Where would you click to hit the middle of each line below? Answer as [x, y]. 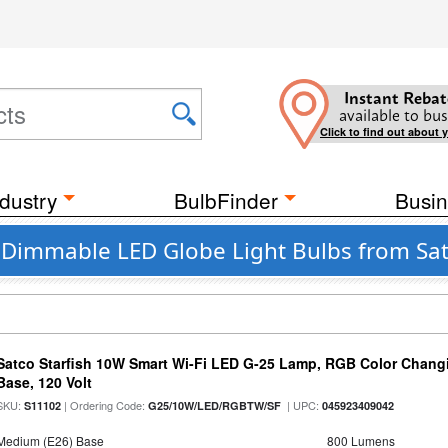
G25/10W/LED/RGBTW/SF [215, 405]
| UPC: [302, 405]
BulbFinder [226, 200]
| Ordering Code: [105, 405]
